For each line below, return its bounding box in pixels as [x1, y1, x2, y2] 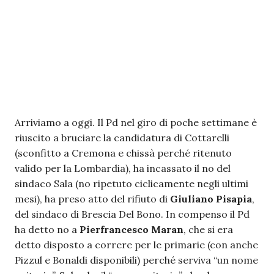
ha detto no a [15, 223, 80, 235]
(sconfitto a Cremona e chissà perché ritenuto [15, 147, 232, 159]
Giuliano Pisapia [170, 193, 252, 205]
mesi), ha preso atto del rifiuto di [15, 193, 170, 205]
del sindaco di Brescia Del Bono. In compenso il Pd [15, 208, 250, 220]
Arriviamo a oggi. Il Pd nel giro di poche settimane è [15, 116, 257, 128]
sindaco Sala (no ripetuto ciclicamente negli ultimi [15, 177, 248, 190]
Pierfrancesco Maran [80, 223, 183, 235]
